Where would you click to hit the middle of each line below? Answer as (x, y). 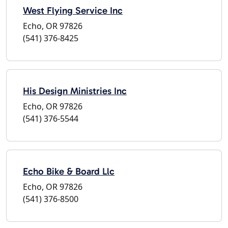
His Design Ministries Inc (75, 91)
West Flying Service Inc (73, 10)
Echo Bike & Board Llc (69, 171)
